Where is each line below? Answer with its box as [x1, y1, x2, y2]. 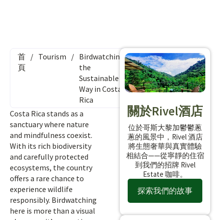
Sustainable [79, 73, 119, 83]
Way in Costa [79, 84, 122, 94]
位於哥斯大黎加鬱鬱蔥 [128, 122, 202, 132]
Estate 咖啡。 [143, 169, 187, 179]
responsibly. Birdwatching [10, 195, 97, 205]
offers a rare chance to [10, 173, 84, 183]
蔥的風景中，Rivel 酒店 [127, 132, 203, 141]
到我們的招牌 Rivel [135, 160, 195, 169]
